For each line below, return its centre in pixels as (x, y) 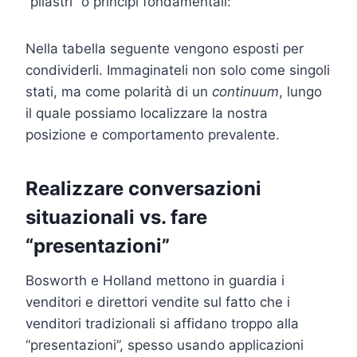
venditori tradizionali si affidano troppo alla (162, 323)
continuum (245, 91)
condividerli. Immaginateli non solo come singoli (178, 70)
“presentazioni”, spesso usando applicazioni (165, 345)
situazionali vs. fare (116, 217)
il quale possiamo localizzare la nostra (147, 113)
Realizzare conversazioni (143, 188)
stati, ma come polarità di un (119, 91)
